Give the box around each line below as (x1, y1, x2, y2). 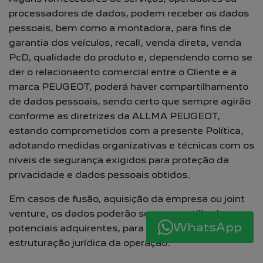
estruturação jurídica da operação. (9, 237, 170, 248)
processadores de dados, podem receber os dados (9, 8, 249, 19)
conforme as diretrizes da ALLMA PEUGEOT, (9, 110, 220, 122)
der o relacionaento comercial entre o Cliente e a (9, 66, 237, 77)
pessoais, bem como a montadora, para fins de (9, 22, 231, 33)
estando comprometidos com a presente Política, (9, 125, 244, 136)
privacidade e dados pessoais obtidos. (9, 169, 190, 180)
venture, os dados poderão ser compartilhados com (9, 208, 254, 219)
